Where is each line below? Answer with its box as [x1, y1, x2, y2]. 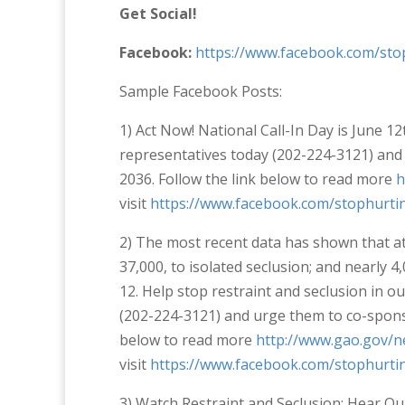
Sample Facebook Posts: [119, 81, 282, 101]
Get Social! [119, 4, 197, 24]
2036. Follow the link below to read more [119, 169, 396, 189]
